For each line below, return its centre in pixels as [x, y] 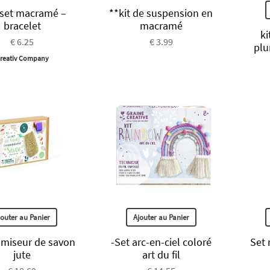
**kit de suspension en [161, 13]
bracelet [22, 26]
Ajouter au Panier [161, 217]
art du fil [161, 254]
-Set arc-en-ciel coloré [161, 242]
